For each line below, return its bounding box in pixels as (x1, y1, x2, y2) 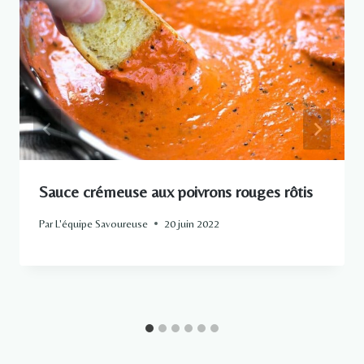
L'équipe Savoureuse (55, 216, 149, 230)
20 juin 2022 (164, 216, 220, 230)
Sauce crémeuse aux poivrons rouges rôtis (39, 182, 313, 201)
